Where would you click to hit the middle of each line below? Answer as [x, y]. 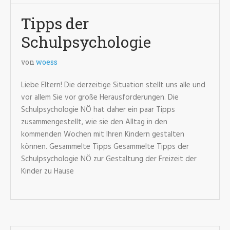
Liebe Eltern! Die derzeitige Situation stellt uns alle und [113, 85]
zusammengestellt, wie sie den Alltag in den [94, 122]
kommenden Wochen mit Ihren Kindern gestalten [103, 135]
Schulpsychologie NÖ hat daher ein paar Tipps [98, 110]
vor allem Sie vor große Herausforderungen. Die [100, 98]
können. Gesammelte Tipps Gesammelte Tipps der [105, 147]
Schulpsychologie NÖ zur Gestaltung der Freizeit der [109, 159]
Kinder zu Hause [47, 171]
